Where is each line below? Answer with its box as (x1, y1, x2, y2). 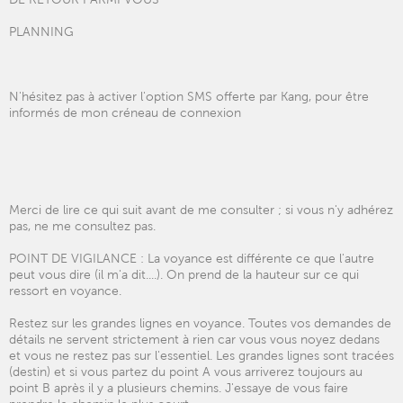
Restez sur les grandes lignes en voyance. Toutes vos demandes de (9, 316, 391, 330)
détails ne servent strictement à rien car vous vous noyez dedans (9, 332, 380, 346)
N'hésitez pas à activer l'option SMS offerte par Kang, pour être (9, 89, 369, 103)
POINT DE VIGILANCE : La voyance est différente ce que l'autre (9, 251, 374, 265)
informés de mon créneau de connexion (9, 105, 241, 120)
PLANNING (9, 24, 74, 39)
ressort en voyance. (9, 283, 121, 298)
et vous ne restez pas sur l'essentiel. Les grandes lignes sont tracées (9, 348, 394, 363)
